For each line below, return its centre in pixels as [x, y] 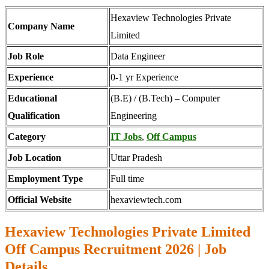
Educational [32, 98]
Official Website [40, 200]
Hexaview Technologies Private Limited [128, 231]
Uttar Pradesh [136, 158]
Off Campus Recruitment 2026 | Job [116, 249]
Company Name [41, 26]
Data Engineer [138, 56]
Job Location [35, 158]
